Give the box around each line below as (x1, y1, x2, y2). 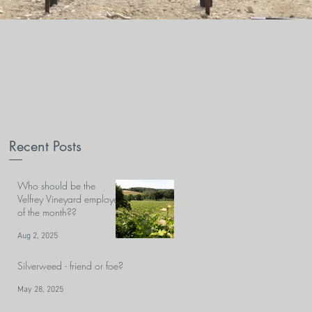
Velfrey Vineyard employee (17, 192, 123, 206)
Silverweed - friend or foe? (17, 259, 123, 273)
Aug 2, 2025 (17, 231, 58, 242)
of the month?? (17, 205, 77, 219)
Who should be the (17, 179, 95, 193)
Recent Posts (9, 137, 81, 156)
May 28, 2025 (17, 285, 63, 295)
